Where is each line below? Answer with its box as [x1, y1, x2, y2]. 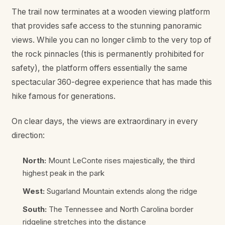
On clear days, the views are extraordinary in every [11, 117, 198, 127]
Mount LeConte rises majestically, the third [46, 155, 195, 165]
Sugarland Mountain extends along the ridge [45, 186, 197, 196]
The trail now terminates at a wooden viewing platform [11, 7, 210, 17]
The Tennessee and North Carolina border [47, 204, 193, 214]
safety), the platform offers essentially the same [11, 63, 187, 73]
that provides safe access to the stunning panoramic [11, 21, 202, 31]
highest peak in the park [23, 168, 104, 178]
